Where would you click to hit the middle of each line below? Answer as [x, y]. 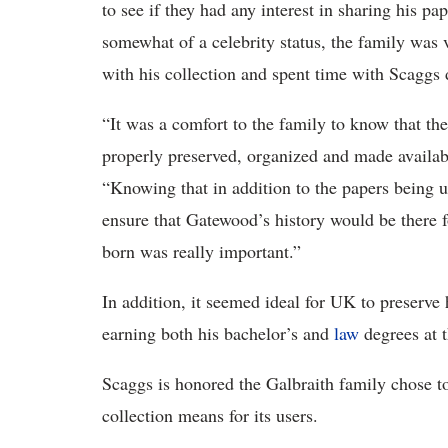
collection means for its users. [210, 415]
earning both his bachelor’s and [218, 333]
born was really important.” [201, 251]
